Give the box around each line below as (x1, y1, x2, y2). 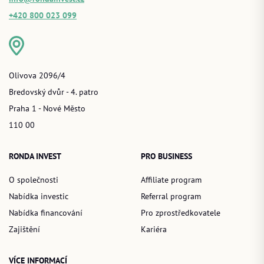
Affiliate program (141, 174, 202, 184)
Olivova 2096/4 (9, 70, 65, 80)
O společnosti (9, 174, 58, 184)
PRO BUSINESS (141, 150, 192, 161)
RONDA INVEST (9, 150, 61, 161)
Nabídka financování (9, 207, 82, 217)
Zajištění (9, 223, 40, 234)
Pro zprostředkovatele (141, 207, 220, 217)
